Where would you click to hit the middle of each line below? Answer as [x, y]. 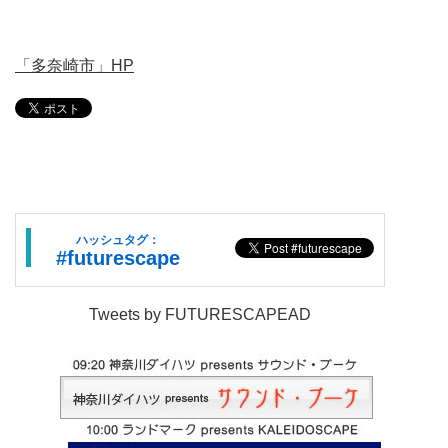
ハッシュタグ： [118, 239]
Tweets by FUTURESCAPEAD [200, 314]
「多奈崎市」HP [74, 65]
